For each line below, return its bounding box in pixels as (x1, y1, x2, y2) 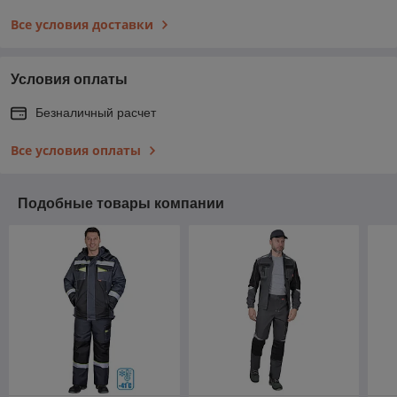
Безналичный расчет (35, 105, 156, 120)
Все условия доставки (11, 15, 153, 33)
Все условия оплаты (11, 141, 141, 159)
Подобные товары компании (18, 195, 224, 211)
